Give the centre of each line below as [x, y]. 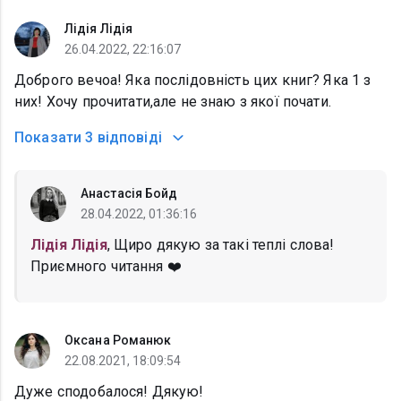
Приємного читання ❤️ [106, 267]
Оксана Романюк [118, 341]
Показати [48, 138]
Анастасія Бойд [129, 194]
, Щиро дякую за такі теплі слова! [221, 245]
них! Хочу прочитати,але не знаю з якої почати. [173, 102]
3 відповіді [124, 138]
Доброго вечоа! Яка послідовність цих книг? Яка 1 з [193, 81]
